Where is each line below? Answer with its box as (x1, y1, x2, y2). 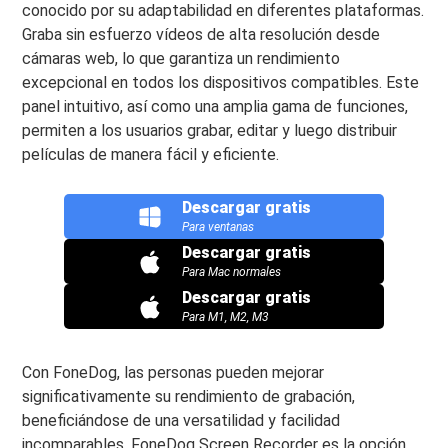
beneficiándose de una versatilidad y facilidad (22, 411, 341, 430)
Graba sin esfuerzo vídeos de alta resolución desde (22, 25, 381, 44)
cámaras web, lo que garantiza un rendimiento (22, 49, 341, 68)
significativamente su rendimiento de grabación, (22, 387, 356, 406)
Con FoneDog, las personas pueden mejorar (22, 363, 325, 382)
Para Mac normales (181, 265, 281, 279)
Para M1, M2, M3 (181, 310, 269, 324)
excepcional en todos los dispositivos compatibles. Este (22, 73, 420, 92)
